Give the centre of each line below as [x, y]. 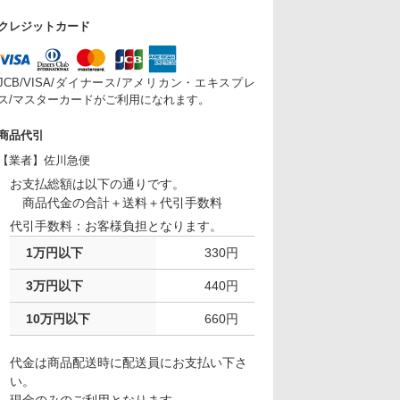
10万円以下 [58, 319]
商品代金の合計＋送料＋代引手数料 [117, 203]
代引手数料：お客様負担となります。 [117, 226]
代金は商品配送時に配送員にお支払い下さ [129, 363]
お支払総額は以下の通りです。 [98, 184]
